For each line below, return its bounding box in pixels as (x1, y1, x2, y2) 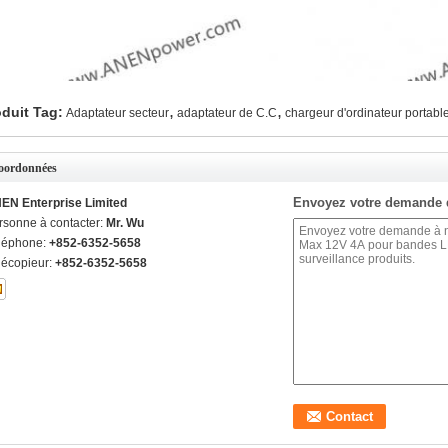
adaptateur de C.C (177, 106, 277, 120)
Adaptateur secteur (66, 106, 169, 120)
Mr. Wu (106, 216, 144, 230)
